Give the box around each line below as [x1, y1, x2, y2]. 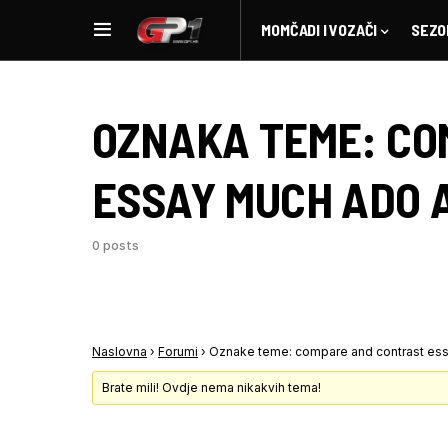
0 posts [92, 238, 139, 253]
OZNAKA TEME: [92, 110, 387, 168]
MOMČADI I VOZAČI [261, 20, 378, 39]
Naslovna [92, 344, 147, 359]
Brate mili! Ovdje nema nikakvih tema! [102, 380, 322, 395]
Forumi [158, 344, 198, 359]
